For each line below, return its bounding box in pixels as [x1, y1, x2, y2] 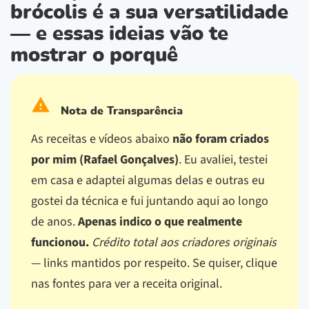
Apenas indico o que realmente [78, 212, 242, 230]
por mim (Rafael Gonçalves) [31, 150, 179, 168]
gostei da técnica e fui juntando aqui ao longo [31, 192, 268, 210]
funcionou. [31, 233, 89, 251]
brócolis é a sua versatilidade [10, 2, 288, 23]
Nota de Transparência [57, 105, 183, 117]
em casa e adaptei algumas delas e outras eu [31, 171, 265, 189]
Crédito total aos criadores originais [92, 233, 277, 251]
